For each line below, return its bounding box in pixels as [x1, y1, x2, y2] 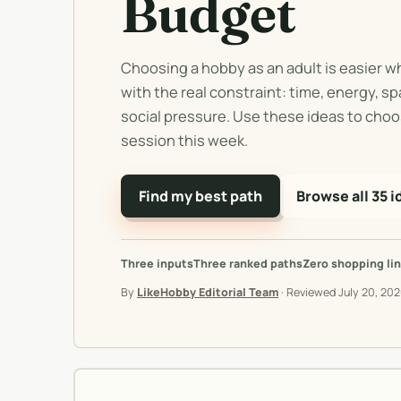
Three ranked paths [193, 256, 303, 271]
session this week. [121, 130, 248, 150]
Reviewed [286, 285, 338, 300]
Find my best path [139, 186, 262, 206]
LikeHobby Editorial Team [137, 285, 278, 300]
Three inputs [121, 256, 193, 271]
